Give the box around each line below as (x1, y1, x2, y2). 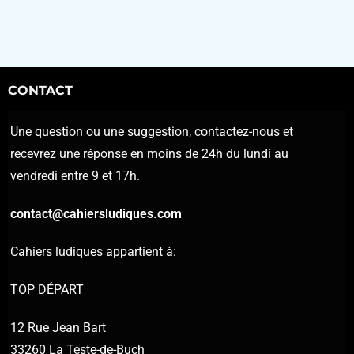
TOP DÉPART (10, 281, 84, 297)
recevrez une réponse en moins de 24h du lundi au (10, 145, 288, 161)
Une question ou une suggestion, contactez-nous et (10, 123, 293, 139)
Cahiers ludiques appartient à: (10, 243, 176, 259)
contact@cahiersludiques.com (10, 205, 182, 221)
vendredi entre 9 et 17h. (10, 168, 140, 183)
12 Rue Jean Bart (10, 319, 106, 335)
